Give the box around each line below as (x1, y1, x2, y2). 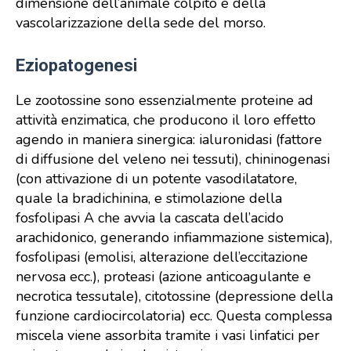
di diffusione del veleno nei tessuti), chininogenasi (16, 150, 330, 168)
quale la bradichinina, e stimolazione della (16, 189, 282, 208)
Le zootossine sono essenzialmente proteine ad (16, 91, 313, 110)
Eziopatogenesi (16, 56, 137, 75)
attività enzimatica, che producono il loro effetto (16, 110, 316, 129)
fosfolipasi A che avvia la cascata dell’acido (16, 208, 284, 227)
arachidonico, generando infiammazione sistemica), (16, 228, 332, 247)
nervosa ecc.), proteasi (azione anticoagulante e (16, 267, 311, 286)
